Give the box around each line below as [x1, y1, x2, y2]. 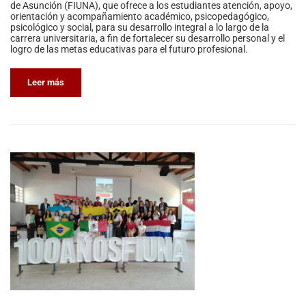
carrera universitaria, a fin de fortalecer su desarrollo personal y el [10, 32, 285, 44]
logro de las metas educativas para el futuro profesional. [10, 43, 248, 55]
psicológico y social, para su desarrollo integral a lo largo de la [10, 21, 269, 33]
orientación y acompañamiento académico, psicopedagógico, [10, 10, 269, 22]
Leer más [27, 76, 64, 87]
